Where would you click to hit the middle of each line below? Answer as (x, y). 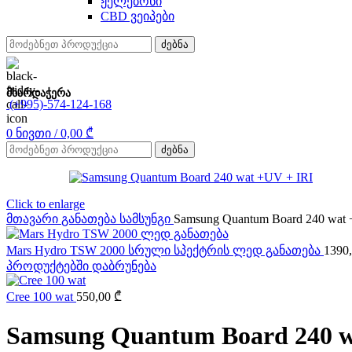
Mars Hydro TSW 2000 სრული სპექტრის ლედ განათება (165, 250)
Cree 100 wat (41, 297)
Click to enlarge (46, 204)
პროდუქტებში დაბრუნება (81, 266)
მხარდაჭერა (38, 93)
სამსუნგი (147, 219)
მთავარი (34, 219)
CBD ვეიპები (137, 16)
